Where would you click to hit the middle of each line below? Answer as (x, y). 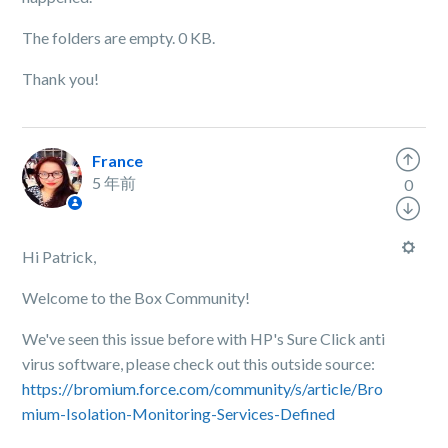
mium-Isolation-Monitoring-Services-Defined (179, 414)
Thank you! (62, 79)
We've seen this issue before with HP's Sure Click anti (204, 339)
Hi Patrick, (61, 257)
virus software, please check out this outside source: (200, 364)
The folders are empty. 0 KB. (120, 38)
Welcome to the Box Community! (136, 298)
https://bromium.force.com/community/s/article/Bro (203, 389)
